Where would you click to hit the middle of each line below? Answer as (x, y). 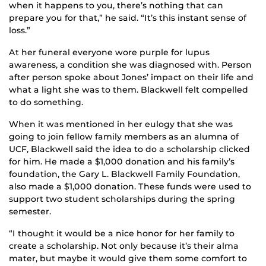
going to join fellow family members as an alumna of (124, 137)
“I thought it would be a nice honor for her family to (122, 234)
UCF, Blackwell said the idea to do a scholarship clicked (129, 149)
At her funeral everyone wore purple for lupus (109, 53)
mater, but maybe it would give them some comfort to (128, 259)
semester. (30, 212)
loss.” (20, 31)
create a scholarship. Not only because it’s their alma (124, 246)
